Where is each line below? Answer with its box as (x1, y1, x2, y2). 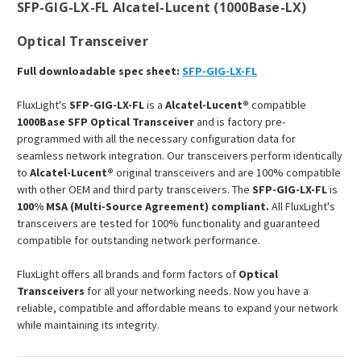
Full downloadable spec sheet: (17, 64, 182, 79)
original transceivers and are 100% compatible (114, 165, 341, 180)
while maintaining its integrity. (17, 317, 160, 333)
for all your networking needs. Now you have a (85, 284, 309, 299)
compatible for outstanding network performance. (17, 233, 260, 248)
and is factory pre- (197, 114, 285, 130)
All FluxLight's (269, 199, 335, 214)
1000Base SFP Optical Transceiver (17, 114, 197, 130)
